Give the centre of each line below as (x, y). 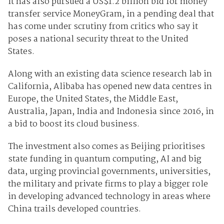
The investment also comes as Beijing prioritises (106, 146)
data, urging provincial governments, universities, (109, 171)
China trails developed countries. (74, 209)
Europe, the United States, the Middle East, (93, 99)
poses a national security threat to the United (98, 39)
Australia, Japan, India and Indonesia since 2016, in (111, 111)
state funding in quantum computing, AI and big (104, 159)
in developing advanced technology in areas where (109, 196)
